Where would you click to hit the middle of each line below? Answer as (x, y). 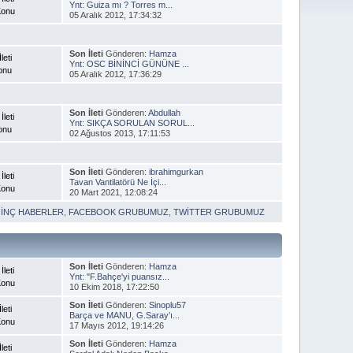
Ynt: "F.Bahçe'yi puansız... (119, 276)
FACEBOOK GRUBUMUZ (119, 212)
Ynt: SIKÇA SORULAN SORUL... (132, 123)
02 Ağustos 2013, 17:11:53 (119, 133)
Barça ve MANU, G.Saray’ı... (124, 315)
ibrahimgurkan (176, 171)
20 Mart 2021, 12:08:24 (113, 192)
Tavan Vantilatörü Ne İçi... (117, 182)
